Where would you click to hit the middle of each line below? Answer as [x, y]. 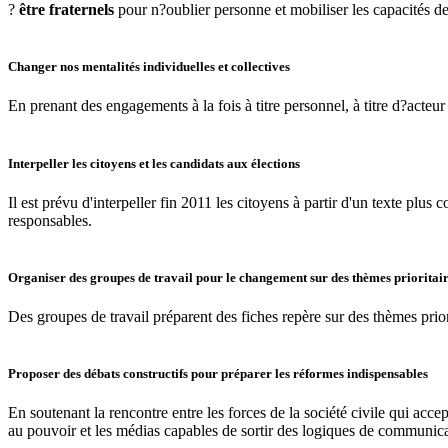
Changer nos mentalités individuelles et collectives [149, 67]
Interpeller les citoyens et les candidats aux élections [154, 163]
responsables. [50, 220]
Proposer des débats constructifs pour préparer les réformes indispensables [218, 374]
